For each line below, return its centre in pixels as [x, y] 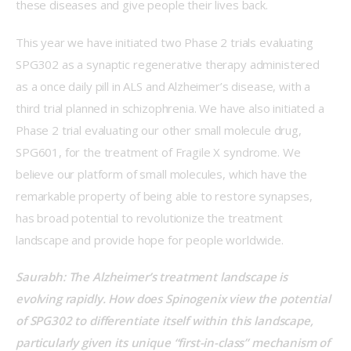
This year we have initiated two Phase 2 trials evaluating [166, 42]
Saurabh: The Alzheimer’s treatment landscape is [153, 277]
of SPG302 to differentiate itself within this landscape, [166, 321]
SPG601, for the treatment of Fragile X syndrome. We [160, 152]
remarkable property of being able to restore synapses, [166, 195]
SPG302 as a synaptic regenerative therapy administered [169, 64]
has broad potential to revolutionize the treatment [151, 217]
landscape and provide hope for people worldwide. [151, 239]
